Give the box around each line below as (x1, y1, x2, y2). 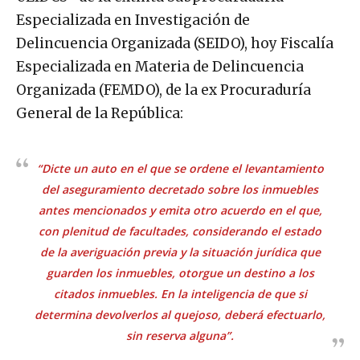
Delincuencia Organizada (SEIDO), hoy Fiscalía (16, 34, 333, 52)
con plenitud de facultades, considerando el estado (39, 223, 321, 239)
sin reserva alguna (126, 327, 226, 343)
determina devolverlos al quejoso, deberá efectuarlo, (35, 306, 325, 322)
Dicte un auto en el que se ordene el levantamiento (41, 160, 324, 176)
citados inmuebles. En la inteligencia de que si (53, 285, 307, 301)
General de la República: (16, 104, 183, 122)
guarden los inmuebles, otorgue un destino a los (46, 264, 314, 280)
